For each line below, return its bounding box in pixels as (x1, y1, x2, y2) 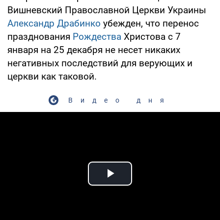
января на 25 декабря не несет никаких (7, 44, 180, 55)
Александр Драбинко (7, 17, 101, 29)
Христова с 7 (121, 30, 181, 42)
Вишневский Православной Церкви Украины (7, 4, 206, 16)
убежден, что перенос (101, 17, 199, 29)
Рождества (73, 30, 121, 42)
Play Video (110, 176, 181, 193)
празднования (7, 30, 73, 42)
